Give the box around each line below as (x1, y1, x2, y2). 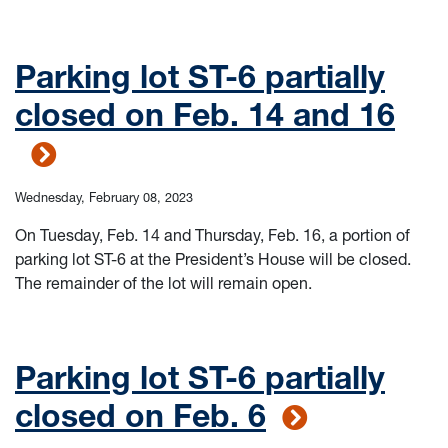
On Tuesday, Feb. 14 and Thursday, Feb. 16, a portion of (15, 225, 410, 245)
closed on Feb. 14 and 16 (15, 95, 395, 134)
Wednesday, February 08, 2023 (15, 190, 193, 205)
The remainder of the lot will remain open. (15, 273, 312, 293)
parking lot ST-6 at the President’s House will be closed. (15, 249, 411, 269)
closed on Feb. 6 (15, 396, 266, 435)
